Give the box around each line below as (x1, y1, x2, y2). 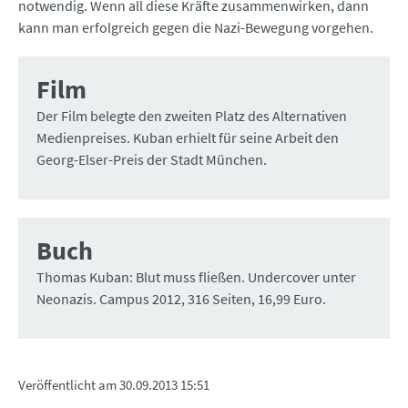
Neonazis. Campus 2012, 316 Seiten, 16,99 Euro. (36, 290, 326, 309)
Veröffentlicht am (18, 376, 119, 394)
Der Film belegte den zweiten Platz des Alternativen (36, 107, 347, 126)
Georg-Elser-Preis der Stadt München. (36, 150, 267, 169)
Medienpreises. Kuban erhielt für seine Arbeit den (36, 128, 339, 148)
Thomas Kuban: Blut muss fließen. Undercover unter (36, 268, 356, 287)
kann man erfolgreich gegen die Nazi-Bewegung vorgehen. (18, 18, 373, 37)
